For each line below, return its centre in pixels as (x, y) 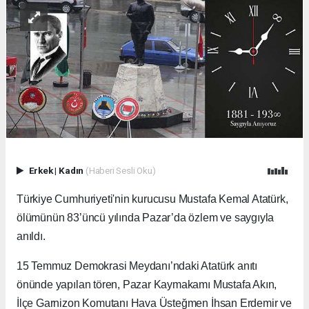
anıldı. (31, 237)
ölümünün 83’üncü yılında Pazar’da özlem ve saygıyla (146, 218)
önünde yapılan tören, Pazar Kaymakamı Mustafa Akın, (147, 285)
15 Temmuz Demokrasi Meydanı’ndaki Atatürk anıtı (137, 266)
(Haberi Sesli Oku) (120, 171)
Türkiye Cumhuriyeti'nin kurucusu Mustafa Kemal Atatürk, (152, 199)
